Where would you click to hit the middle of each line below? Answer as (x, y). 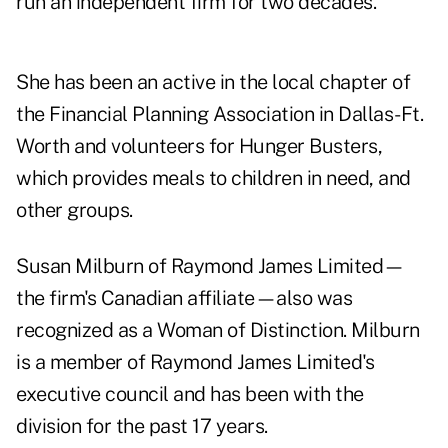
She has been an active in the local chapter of (213, 82)
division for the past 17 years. (142, 426)
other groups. (74, 210)
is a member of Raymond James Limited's (195, 362)
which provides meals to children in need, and (213, 178)
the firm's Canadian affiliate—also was (184, 298)
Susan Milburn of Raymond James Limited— (210, 266)
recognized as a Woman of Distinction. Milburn (218, 330)
